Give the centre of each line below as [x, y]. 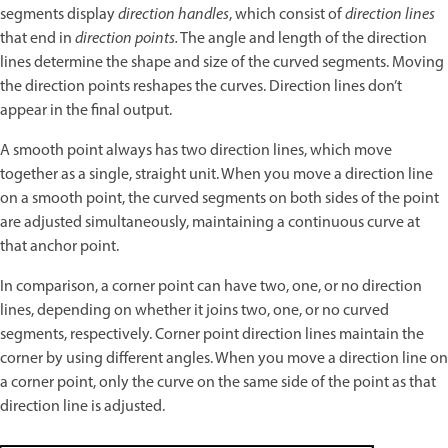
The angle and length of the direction [302, 39]
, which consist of [287, 15]
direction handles [173, 15]
